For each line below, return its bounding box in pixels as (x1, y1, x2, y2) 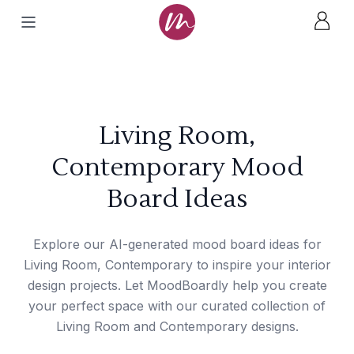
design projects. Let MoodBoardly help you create (27, 277, 327, 293)
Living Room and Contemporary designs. (55, 318, 299, 334)
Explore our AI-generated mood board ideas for (32, 236, 322, 252)
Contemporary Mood (51, 151, 303, 183)
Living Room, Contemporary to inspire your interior (23, 257, 331, 273)
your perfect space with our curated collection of (28, 298, 326, 314)
